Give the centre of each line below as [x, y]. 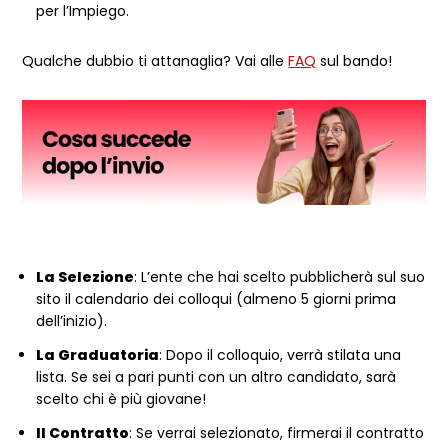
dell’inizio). [72, 320]
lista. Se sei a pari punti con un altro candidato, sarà [216, 376]
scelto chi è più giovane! [121, 398]
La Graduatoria [98, 354]
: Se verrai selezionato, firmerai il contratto [277, 432]
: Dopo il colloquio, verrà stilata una [280, 354]
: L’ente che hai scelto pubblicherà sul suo [280, 276]
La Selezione [85, 276]
